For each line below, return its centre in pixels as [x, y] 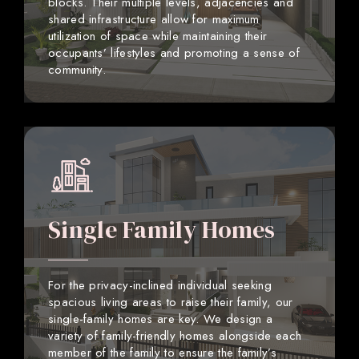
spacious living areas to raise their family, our [171, 302]
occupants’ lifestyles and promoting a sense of [174, 52]
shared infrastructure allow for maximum [154, 19]
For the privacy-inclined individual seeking [160, 285]
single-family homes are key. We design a [161, 319]
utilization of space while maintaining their [158, 36]
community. [77, 69]
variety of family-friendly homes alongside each [175, 335]
